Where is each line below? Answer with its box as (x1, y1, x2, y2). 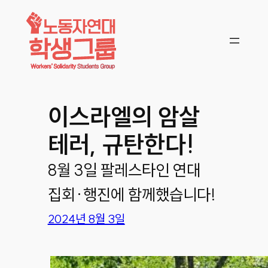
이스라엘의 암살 (47, 101, 200, 132)
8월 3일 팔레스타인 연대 (47, 159, 200, 180)
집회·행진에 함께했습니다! (47, 184, 216, 205)
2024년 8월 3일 (47, 211, 125, 227)
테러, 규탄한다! (47, 129, 194, 159)
